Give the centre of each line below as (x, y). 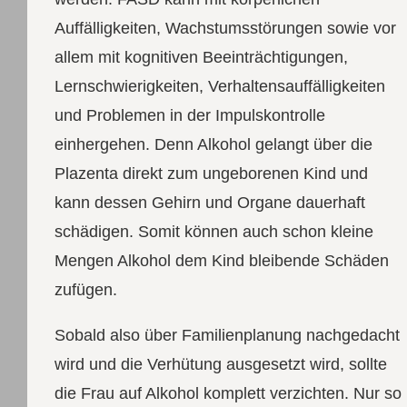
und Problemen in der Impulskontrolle (189, 115)
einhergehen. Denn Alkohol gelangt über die (213, 144)
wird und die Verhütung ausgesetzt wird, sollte (220, 364)
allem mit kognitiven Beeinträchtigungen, (201, 57)
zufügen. (85, 289)
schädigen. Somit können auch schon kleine (213, 231)
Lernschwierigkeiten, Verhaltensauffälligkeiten (219, 86)
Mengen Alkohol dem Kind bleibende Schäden (221, 260)
